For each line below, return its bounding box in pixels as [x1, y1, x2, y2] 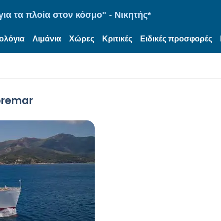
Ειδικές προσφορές [140, 35, 212, 43]
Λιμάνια [33, 35, 61, 43]
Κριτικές [102, 35, 132, 43]
